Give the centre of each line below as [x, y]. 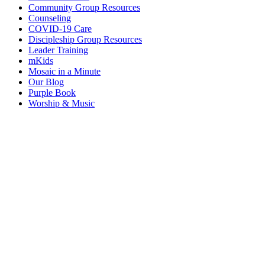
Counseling [50, 18]
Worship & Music [62, 104]
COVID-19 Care [60, 29]
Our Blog [46, 82]
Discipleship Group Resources [85, 40]
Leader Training [58, 50]
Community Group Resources [84, 8]
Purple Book [52, 93]
